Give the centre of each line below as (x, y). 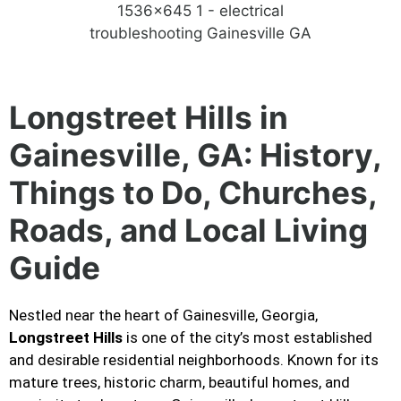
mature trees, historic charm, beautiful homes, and (179, 382)
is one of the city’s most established (247, 337)
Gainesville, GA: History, (195, 154)
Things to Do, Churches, (193, 192)
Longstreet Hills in (149, 117)
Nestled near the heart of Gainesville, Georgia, (163, 315)
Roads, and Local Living (188, 230)
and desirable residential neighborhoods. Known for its (194, 359)
